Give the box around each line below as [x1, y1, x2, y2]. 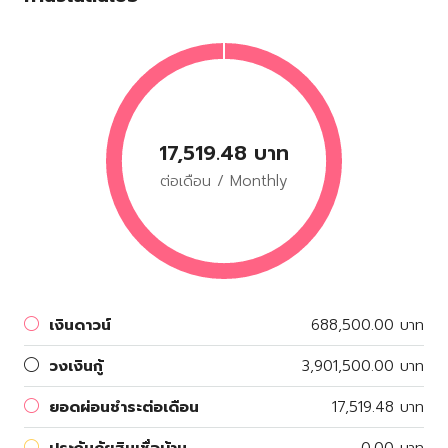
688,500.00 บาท [311, 314, 424, 336]
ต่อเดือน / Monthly [160, 170, 288, 192]
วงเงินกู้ [49, 355, 103, 377]
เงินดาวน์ [49, 314, 111, 336]
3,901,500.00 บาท [302, 355, 424, 377]
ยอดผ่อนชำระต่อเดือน [49, 396, 199, 418]
